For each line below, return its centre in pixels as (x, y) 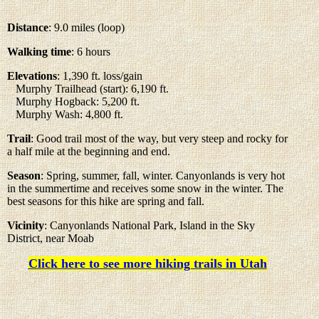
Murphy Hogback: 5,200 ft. (73, 101)
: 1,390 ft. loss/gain (100, 75)
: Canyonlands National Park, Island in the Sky (150, 225)
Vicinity (26, 225)
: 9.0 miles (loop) (87, 27)
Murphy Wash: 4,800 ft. (65, 114)
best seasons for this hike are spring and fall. (107, 201)
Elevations (32, 75)
